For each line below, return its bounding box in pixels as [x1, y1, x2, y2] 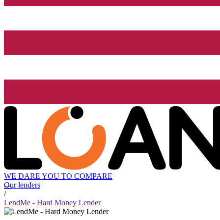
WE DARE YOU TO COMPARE [4, 172, 112, 181]
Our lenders [4, 181, 40, 190]
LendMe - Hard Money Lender [4, 198, 101, 207]
